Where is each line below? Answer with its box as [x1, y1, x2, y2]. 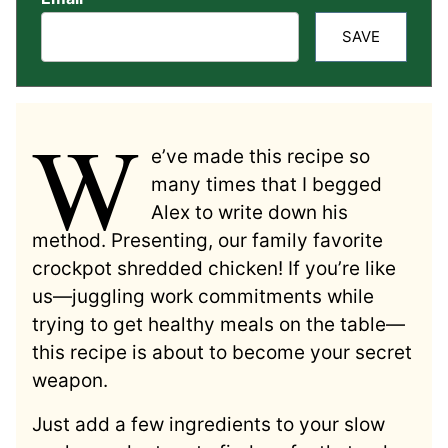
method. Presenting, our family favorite [32, 228, 383, 252]
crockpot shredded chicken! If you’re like [32, 256, 396, 280]
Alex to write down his [151, 200, 349, 224]
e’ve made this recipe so [151, 144, 371, 168]
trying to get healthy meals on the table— [32, 312, 405, 336]
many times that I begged [151, 172, 383, 196]
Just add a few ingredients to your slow [32, 412, 385, 436]
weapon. [32, 368, 108, 392]
